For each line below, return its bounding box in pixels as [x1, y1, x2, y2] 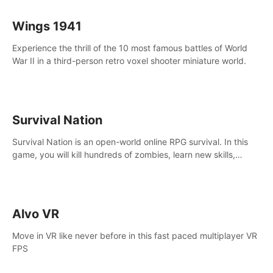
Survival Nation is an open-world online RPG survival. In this [12, 136, 248, 147]
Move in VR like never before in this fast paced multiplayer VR [12, 230, 257, 241]
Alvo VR [12, 207, 59, 221]
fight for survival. [12, 175, 79, 185]
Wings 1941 [12, 19, 82, 34]
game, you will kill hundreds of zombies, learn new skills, [12, 149, 235, 160]
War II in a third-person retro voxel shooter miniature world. [12, 55, 246, 66]
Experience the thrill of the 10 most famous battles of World [12, 43, 247, 53]
